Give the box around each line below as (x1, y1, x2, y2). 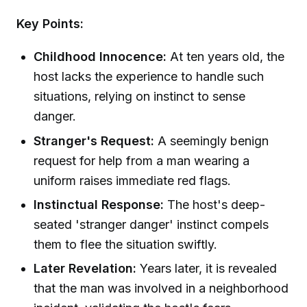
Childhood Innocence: (34, 49, 167, 64)
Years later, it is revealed (136, 261, 278, 276)
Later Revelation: (34, 261, 137, 276)
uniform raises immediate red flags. (34, 173, 232, 188)
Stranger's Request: (34, 133, 155, 148)
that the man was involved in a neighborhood (34, 281, 289, 296)
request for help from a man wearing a (34, 153, 250, 168)
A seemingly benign (154, 133, 269, 148)
